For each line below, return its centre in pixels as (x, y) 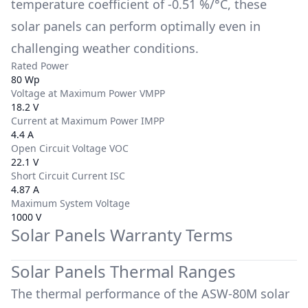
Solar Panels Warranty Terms (122, 235)
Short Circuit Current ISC (68, 176)
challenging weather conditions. (105, 48)
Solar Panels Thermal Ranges (123, 271)
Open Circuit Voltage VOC (70, 148)
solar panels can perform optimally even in (136, 26)
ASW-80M (229, 294)
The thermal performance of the (106, 294)
